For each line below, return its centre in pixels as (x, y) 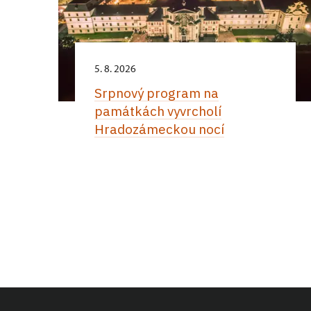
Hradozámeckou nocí (159, 129)
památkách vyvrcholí (158, 111)
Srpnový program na (156, 93)
